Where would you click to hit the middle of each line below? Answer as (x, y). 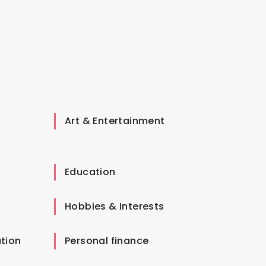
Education (90, 172)
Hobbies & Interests (115, 206)
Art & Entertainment (115, 121)
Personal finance (107, 240)
